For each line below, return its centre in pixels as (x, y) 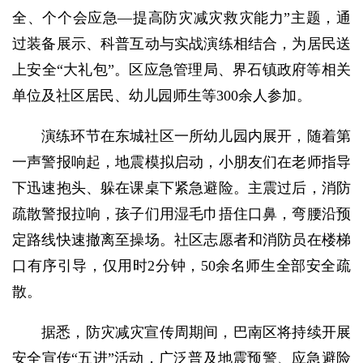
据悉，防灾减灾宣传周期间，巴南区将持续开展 (196, 333)
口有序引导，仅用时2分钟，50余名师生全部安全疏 (181, 266)
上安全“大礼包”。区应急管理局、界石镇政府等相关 (181, 70)
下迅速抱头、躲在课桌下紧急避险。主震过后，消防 (181, 188)
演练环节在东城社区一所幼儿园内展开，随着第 (196, 137)
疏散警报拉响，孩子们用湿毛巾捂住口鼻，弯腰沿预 (181, 214)
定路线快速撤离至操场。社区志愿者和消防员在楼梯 (181, 240)
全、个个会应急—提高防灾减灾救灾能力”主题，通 (181, 18)
